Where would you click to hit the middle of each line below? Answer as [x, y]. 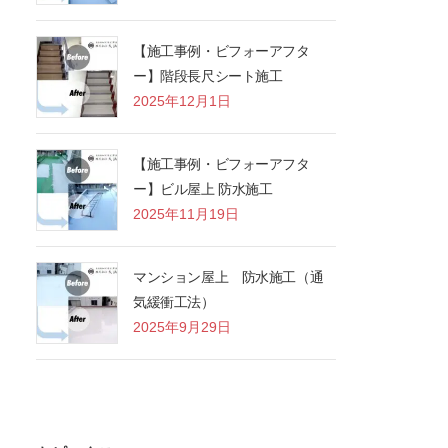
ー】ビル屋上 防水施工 [203, 189]
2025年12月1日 [182, 101]
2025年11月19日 [186, 214]
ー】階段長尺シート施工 [208, 76]
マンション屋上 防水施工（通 [228, 277]
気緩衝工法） [174, 302]
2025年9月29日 [182, 327]
